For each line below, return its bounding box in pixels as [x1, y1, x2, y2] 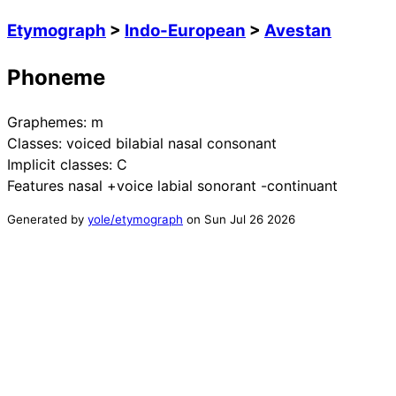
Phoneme [7, 64, 105, 90]
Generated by [7, 211, 88, 226]
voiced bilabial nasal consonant [66, 133, 277, 152]
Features [7, 176, 68, 194]
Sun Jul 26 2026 [204, 211, 295, 226]
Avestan [264, 20, 331, 41]
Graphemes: [7, 112, 91, 131]
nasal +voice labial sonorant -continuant [68, 176, 338, 194]
